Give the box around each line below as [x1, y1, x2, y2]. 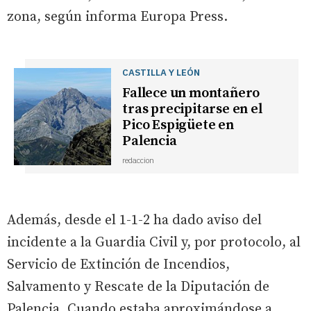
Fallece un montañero [122, 85, 260, 103]
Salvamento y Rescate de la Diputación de [7, 278, 269, 296]
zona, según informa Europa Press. [7, 8, 228, 26]
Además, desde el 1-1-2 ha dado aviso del [7, 212, 262, 230]
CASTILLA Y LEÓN [122, 66, 201, 79]
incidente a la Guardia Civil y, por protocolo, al [7, 234, 301, 252]
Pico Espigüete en [122, 117, 234, 135]
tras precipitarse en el [122, 101, 262, 119]
